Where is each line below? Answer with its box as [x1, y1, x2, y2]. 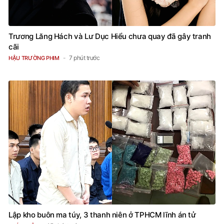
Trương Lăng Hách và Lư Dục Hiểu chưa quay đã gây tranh [8, 31, 211, 41]
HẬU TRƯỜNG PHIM [8, 54, 59, 61]
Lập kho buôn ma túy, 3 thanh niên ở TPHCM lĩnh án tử [8, 209, 196, 219]
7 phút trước [69, 53, 100, 61]
